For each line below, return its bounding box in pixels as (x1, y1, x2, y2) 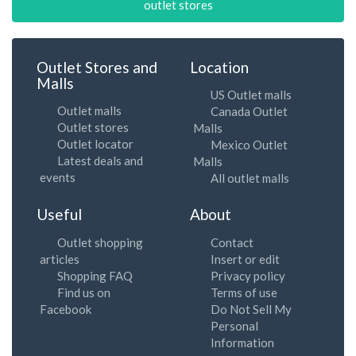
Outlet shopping (57, 234, 143, 250)
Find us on (57, 284, 110, 300)
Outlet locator (57, 137, 133, 151)
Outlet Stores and (37, 57, 157, 76)
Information (211, 335, 274, 350)
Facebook (40, 301, 91, 316)
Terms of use (211, 284, 277, 300)
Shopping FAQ (57, 268, 133, 283)
